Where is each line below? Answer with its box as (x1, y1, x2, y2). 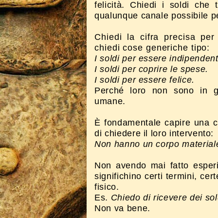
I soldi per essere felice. (94, 75, 195, 85)
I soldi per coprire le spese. (94, 64, 208, 74)
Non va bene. (94, 203, 150, 213)
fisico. (94, 182, 119, 192)
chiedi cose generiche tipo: (94, 43, 210, 53)
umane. (94, 96, 126, 106)
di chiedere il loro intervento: (94, 128, 214, 138)
